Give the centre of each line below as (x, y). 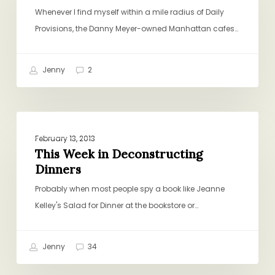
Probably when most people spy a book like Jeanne (130, 189)
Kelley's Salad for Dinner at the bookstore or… (116, 206)
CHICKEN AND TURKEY (79, 132)
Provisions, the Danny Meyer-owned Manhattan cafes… (136, 29)
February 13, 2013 (65, 139)
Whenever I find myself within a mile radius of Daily (129, 12)
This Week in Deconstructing (118, 154)
